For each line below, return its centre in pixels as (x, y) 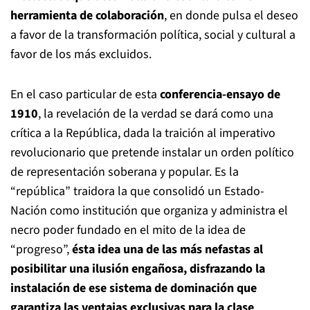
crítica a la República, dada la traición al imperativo (143, 133)
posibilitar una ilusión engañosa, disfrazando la (138, 269)
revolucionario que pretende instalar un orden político (152, 153)
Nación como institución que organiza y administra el (149, 211)
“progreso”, (41, 249)
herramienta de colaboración (87, 16)
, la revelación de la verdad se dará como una (156, 114)
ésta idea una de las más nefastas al (167, 249)
